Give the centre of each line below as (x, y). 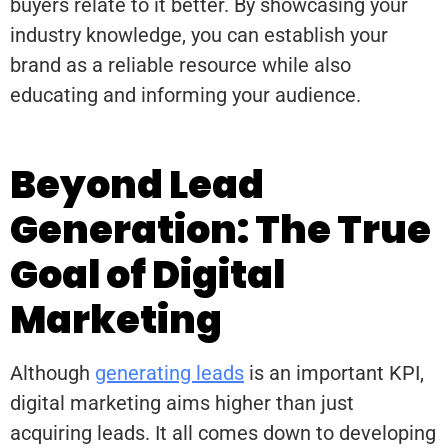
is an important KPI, (334, 373)
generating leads (169, 373)
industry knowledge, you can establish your (199, 35)
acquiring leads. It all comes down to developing (223, 433)
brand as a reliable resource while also (180, 65)
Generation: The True (220, 230)
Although (52, 373)
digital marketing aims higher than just (182, 403)
